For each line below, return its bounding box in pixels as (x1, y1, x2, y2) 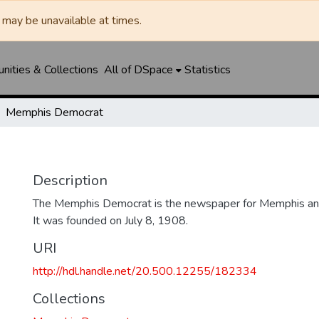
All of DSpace (103, 62, 173, 78)
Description (33, 171, 108, 190)
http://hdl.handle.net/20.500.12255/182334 (33, 263, 257, 279)
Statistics (184, 62, 231, 78)
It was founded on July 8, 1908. (33, 213, 188, 229)
